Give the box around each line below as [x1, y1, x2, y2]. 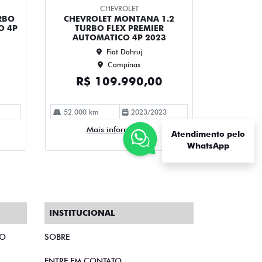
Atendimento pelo [171, 129, 245, 139]
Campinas [108, 60, 140, 69]
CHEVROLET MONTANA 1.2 [64, 13, 174, 23]
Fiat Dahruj [106, 47, 142, 56]
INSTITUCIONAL [49, 208, 115, 218]
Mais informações [87, 124, 151, 134]
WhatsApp [187, 140, 229, 150]
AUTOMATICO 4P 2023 [72, 32, 166, 42]
